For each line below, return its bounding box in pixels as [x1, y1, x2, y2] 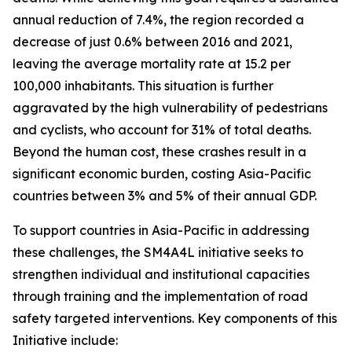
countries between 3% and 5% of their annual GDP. [13, 188, 317, 203]
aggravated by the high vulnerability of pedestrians [13, 100, 328, 115]
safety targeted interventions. [13, 310, 197, 326]
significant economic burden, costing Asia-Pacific [13, 166, 311, 181]
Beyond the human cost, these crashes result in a [13, 144, 306, 159]
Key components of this [197, 310, 337, 326]
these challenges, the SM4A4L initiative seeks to [13, 244, 303, 260]
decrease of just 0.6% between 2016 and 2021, [13, 34, 292, 49]
